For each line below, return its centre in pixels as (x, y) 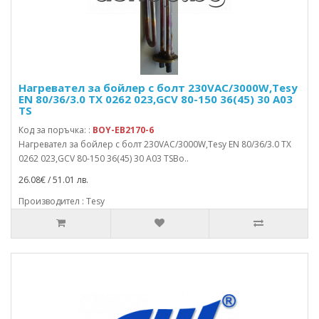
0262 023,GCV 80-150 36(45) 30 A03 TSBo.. (104, 158)
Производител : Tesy (62, 201)
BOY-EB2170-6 (123, 130)
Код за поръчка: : (56, 130)
